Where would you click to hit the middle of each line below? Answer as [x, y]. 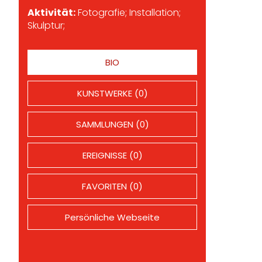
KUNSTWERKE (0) [112, 93]
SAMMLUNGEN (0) [112, 124]
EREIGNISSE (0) [112, 155]
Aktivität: [51, 13]
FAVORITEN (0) [112, 186]
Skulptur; [46, 25]
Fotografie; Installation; [128, 13]
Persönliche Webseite [112, 217]
